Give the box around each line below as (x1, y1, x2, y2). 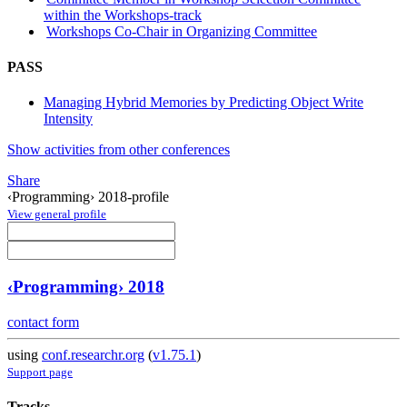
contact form (7, 313, 79, 330)
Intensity (44, 111, 93, 127)
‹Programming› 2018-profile (7, 189, 169, 205)
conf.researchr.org (42, 346, 144, 362)
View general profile (7, 207, 106, 222)
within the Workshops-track (44, 6, 202, 23)
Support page (7, 364, 73, 379)
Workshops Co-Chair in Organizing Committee (46, 23, 318, 39)
